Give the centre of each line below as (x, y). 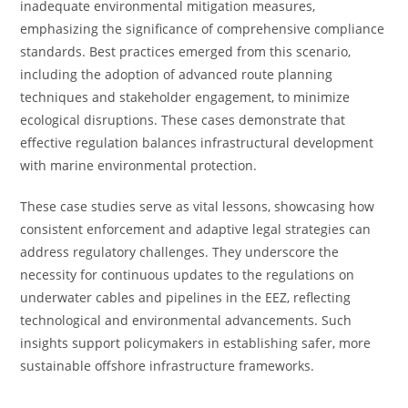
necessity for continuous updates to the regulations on (188, 275)
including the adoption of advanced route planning (177, 74)
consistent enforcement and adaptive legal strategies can (196, 229)
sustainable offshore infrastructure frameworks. (168, 366)
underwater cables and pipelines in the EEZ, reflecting (186, 297)
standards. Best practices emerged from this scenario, (186, 51)
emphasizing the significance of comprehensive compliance (203, 29)
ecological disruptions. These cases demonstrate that (183, 120)
